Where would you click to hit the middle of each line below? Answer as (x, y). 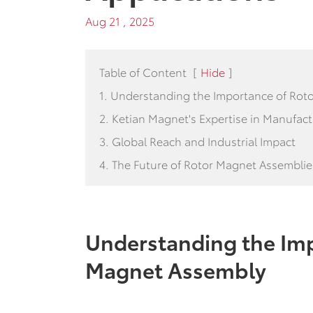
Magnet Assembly (176, 269)
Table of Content (143, 72)
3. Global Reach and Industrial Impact (197, 141)
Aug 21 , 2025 (120, 21)
